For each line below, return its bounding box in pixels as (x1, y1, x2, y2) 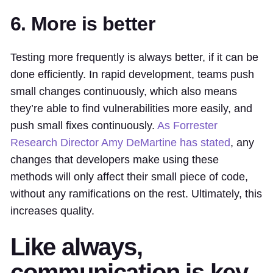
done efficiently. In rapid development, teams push (10, 68, 254, 80)
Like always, (10, 233, 143, 260)
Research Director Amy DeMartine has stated (10, 136, 230, 149)
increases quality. (10, 205, 94, 217)
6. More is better (10, 13, 155, 35)
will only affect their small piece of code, (52, 171, 248, 183)
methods (10, 171, 52, 183)
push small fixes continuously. (10, 119, 157, 132)
